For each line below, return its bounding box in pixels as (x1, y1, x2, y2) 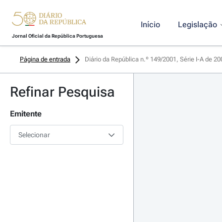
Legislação (177, 20, 217, 29)
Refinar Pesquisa (10, 84, 115, 100)
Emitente (10, 109, 42, 118)
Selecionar (18, 131, 50, 139)
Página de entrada (20, 55, 70, 63)
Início (140, 20, 160, 29)
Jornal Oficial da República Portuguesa (11, 33, 103, 39)
